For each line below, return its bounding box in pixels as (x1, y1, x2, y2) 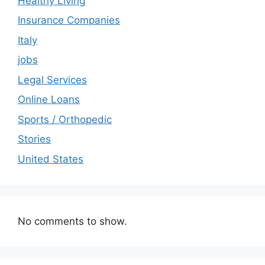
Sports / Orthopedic (18, 113, 112, 125)
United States (18, 153, 83, 165)
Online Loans (18, 93, 80, 106)
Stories (18, 133, 51, 146)
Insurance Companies (18, 14, 120, 27)
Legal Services (18, 73, 87, 86)
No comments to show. (18, 215, 127, 227)
